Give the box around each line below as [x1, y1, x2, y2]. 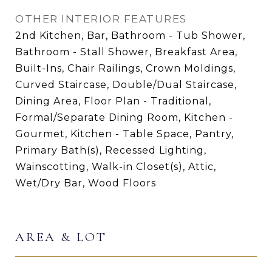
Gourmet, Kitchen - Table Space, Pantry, [15, 127, 234, 140]
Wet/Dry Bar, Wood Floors [15, 177, 156, 189]
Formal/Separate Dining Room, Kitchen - [15, 111, 233, 123]
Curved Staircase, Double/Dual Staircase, [15, 78, 237, 90]
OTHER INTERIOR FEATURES [15, 12, 187, 25]
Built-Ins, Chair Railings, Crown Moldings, [15, 62, 236, 74]
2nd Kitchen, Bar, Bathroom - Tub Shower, [15, 29, 245, 41]
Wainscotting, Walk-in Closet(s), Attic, [15, 160, 216, 172]
